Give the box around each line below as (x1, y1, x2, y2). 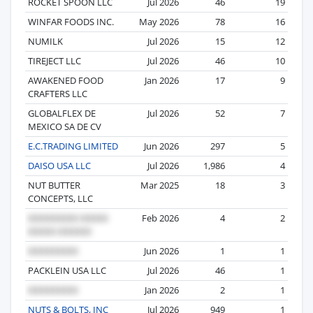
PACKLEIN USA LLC (28, 263, 106, 277)
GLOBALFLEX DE (28, 106, 96, 119)
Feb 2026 (142, 211, 179, 224)
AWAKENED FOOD (28, 73, 103, 87)
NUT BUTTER (28, 178, 80, 191)
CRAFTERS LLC (28, 87, 87, 100)
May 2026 (139, 15, 179, 28)
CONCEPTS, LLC (28, 191, 93, 205)
